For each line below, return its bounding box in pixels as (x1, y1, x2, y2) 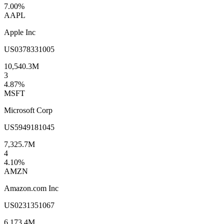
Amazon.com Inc (4, 183, 58, 192)
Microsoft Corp (4, 105, 52, 114)
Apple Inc (4, 27, 35, 36)
